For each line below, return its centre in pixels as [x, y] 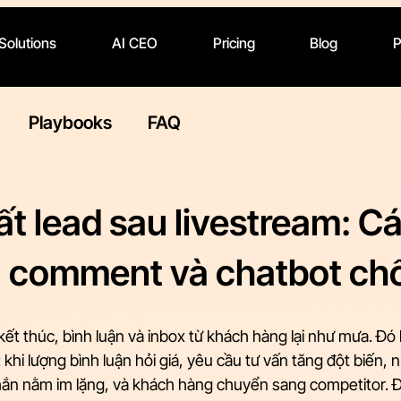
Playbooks [70, 123]
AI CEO [134, 43]
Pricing [234, 43]
